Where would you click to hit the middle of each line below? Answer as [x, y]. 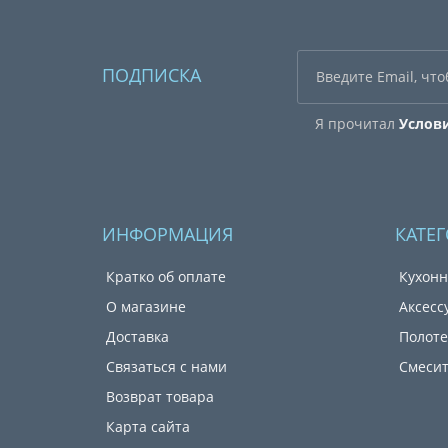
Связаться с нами [166, 367]
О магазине [146, 307]
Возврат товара [160, 397]
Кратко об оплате [166, 277]
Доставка [137, 337]
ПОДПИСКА [151, 75]
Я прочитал [356, 124]
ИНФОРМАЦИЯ [167, 234]
